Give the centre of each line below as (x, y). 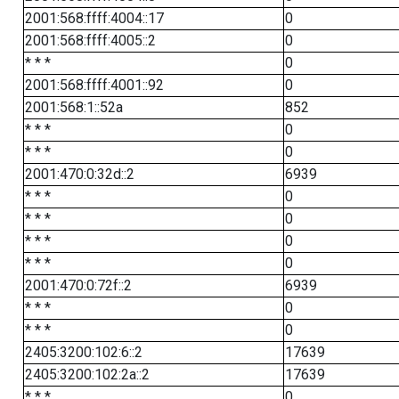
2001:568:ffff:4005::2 (90, 41)
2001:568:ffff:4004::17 (94, 18)
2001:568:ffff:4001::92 (94, 85)
